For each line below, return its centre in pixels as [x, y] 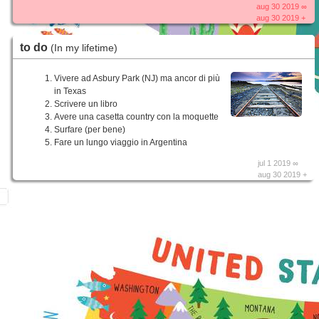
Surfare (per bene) [90, 130]
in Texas [70, 91]
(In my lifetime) [84, 48]
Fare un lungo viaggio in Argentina [121, 143]
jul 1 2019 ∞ [278, 163]
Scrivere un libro [86, 104]
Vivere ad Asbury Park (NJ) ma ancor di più [137, 79]
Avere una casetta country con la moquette [136, 117]
